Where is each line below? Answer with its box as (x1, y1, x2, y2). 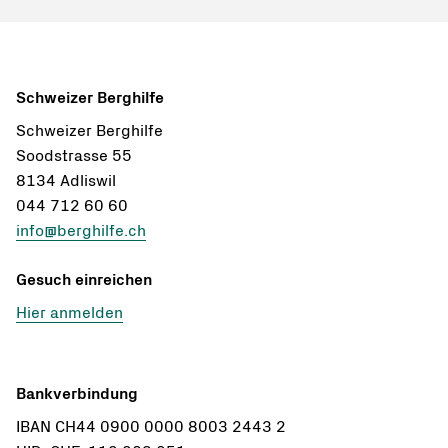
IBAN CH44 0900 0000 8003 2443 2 (16, 419, 286, 436)
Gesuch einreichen (16, 272, 152, 289)
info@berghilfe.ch (16, 223, 146, 240)
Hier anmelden (16, 305, 123, 322)
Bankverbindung (16, 386, 138, 403)
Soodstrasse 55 (16, 148, 132, 165)
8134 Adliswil (16, 173, 116, 190)
